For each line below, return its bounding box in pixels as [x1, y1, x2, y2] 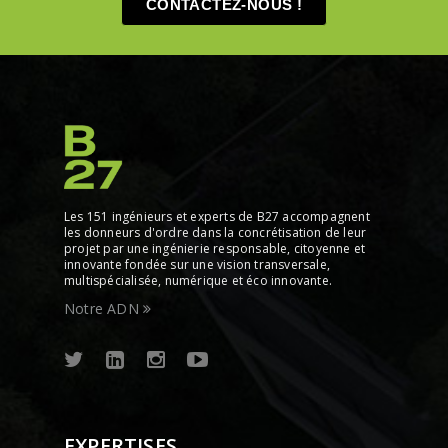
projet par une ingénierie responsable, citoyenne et [64, 240, 366, 258]
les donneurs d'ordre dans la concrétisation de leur [64, 224, 367, 242]
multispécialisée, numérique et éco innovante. [64, 272, 332, 290]
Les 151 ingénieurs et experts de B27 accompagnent [64, 208, 370, 226]
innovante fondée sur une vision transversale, [64, 256, 330, 274]
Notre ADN [64, 299, 143, 319]
